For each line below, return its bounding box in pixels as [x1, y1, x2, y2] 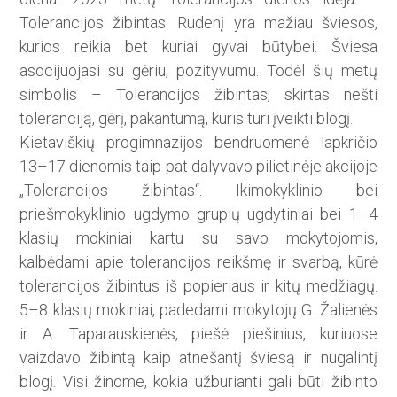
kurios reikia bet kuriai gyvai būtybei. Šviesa [19, 37, 378, 57]
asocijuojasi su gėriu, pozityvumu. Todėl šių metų [19, 61, 378, 81]
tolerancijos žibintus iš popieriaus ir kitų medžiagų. [19, 276, 378, 296]
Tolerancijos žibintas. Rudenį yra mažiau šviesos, [19, 13, 378, 33]
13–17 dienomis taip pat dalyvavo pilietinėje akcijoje [19, 157, 378, 176]
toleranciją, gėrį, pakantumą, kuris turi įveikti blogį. [19, 109, 354, 128]
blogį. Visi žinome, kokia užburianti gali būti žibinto [19, 372, 378, 392]
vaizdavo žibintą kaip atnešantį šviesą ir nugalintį [19, 348, 378, 368]
